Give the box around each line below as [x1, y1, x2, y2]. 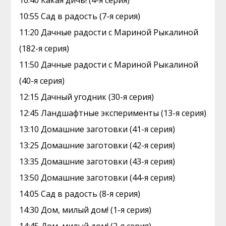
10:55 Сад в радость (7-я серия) [19, 11, 141, 22]
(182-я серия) [19, 43, 70, 54]
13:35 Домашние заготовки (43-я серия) [19, 156, 176, 167]
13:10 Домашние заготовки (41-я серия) [19, 124, 176, 135]
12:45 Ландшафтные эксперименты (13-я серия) [19, 107, 207, 119]
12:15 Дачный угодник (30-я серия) [19, 91, 154, 102]
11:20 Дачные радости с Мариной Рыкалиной [19, 27, 199, 38]
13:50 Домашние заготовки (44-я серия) [19, 172, 176, 183]
